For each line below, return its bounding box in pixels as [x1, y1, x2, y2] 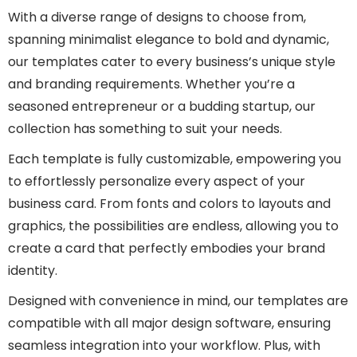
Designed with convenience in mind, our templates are [8, 292, 348, 310]
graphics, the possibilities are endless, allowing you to [8, 217, 339, 235]
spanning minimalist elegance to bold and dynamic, [8, 30, 329, 49]
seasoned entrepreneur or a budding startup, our [8, 97, 316, 116]
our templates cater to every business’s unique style [8, 53, 335, 71]
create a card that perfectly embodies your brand [8, 239, 325, 257]
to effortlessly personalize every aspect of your [8, 172, 305, 190]
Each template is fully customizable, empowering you [8, 150, 341, 168]
